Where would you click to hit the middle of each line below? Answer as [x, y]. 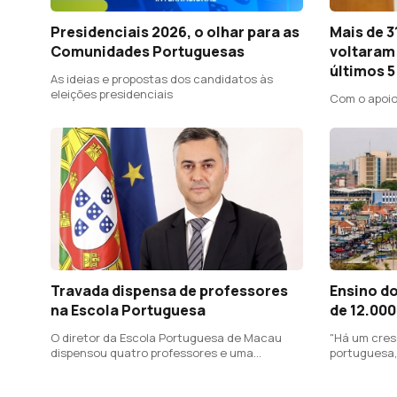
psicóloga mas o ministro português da [157, 367]
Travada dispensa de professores [169, 290]
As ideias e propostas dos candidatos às [162, 79]
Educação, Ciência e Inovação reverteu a [164, 382]
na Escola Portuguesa [128, 310]
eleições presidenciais [112, 94]
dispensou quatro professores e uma [152, 352]
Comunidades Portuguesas [148, 52]
